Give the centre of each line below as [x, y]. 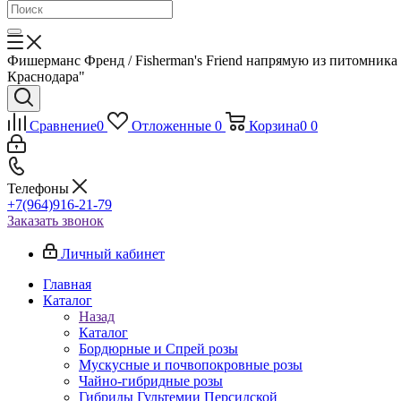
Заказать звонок [55, 221]
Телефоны [40, 189]
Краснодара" [46, 77]
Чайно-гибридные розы [151, 381]
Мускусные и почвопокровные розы [191, 365]
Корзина [274, 126]
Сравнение [63, 126]
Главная [67, 285]
